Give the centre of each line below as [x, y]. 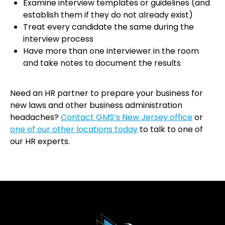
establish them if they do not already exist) [108, 15]
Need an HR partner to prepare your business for [106, 93]
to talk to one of [170, 130]
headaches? [35, 118]
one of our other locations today [74, 130]
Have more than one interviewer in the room [111, 51]
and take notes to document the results [102, 63]
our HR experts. [40, 142]
